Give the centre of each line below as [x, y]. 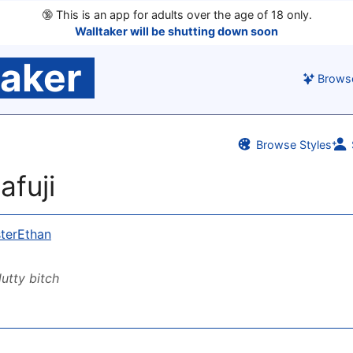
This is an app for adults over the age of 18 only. [182, 15]
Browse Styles [293, 144]
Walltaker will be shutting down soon [176, 31]
